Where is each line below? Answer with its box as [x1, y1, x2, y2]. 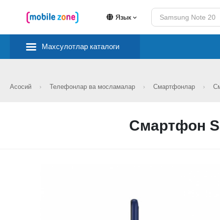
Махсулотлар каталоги [42, 42, 119, 51]
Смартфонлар [153, 83, 197, 90]
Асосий [10, 83, 33, 90]
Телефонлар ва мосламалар [50, 83, 137, 90]
